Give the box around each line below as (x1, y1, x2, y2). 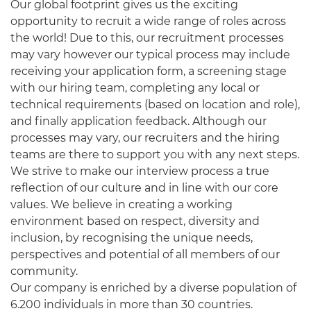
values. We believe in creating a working (10, 198, 233, 211)
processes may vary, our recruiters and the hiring (10, 131, 280, 144)
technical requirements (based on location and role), (10, 98, 300, 111)
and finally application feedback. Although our (10, 115, 267, 128)
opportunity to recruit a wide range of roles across (10, 15, 286, 28)
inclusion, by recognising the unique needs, (10, 231, 253, 244)
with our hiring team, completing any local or (10, 81, 260, 94)
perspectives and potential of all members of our (10, 248, 280, 261)
